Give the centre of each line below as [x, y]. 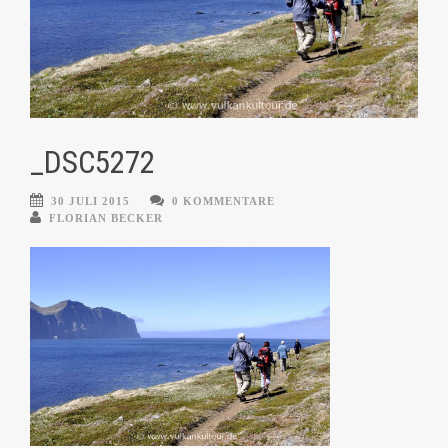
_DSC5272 [92, 163]
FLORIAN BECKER [106, 218]
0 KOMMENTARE [223, 201]
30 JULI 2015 [90, 201]
